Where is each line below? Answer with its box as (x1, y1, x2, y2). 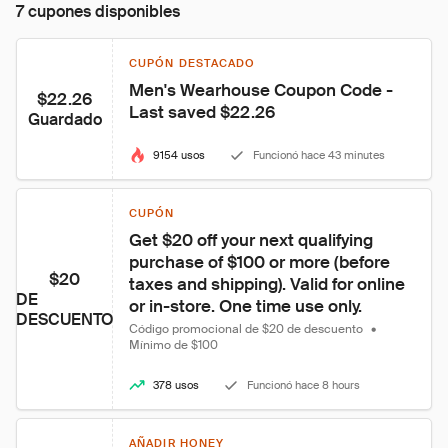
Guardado (27, 109, 102, 130)
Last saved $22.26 (129, 101, 275, 123)
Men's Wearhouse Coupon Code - (129, 79, 397, 101)
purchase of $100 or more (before (129, 251, 394, 273)
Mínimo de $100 (129, 337, 218, 353)
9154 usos (153, 148, 205, 162)
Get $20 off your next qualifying (129, 229, 377, 251)
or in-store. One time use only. (129, 295, 362, 317)
